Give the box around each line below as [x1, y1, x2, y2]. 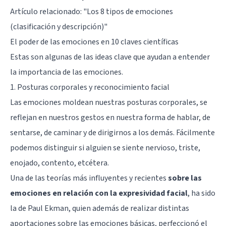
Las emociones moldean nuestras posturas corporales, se [10, 96, 207, 108]
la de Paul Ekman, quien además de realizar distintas [10, 202, 189, 214]
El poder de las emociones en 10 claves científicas [10, 36, 179, 47]
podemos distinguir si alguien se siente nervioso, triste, [10, 142, 200, 153]
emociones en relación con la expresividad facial [10, 187, 188, 199]
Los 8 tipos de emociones [87, 6, 173, 17]
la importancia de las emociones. [10, 66, 123, 78]
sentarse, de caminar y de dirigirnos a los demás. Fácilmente [10, 127, 215, 138]
